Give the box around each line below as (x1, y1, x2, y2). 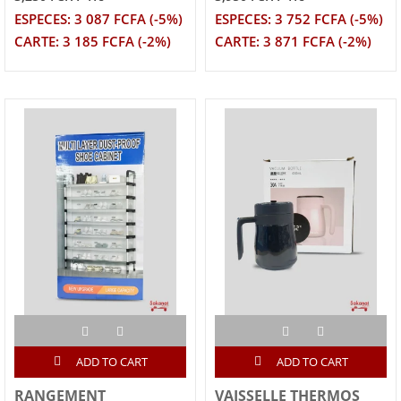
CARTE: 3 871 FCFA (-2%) (215, 32, 371, 52)
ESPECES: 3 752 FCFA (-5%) (215, 10, 383, 30)
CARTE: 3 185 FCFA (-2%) (14, 32, 171, 52)
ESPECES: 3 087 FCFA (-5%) (14, 10, 183, 30)
